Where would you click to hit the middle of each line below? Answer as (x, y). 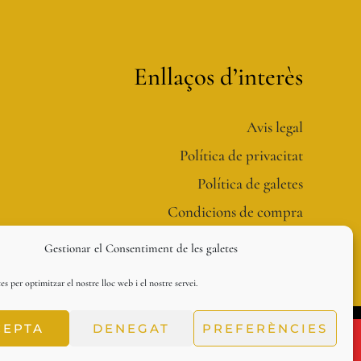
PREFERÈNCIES (265, 328)
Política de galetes (250, 183)
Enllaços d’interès (218, 77)
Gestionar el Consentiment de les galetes (141, 248)
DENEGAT (131, 328)
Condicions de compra (235, 211)
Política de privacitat (241, 155)
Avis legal (274, 127)
